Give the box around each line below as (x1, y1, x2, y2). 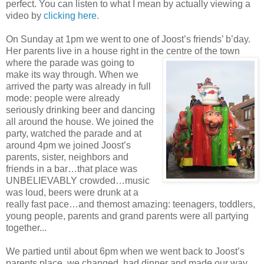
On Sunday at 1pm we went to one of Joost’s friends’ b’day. (6, 34, 250, 44)
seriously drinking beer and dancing (6, 104, 155, 115)
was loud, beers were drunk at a (6, 187, 138, 197)
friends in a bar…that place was (6, 163, 137, 174)
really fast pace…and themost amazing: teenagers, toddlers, (6, 199, 255, 209)
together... (6, 222, 47, 233)
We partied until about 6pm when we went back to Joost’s (6, 246, 245, 256)
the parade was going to (34, 57, 134, 68)
